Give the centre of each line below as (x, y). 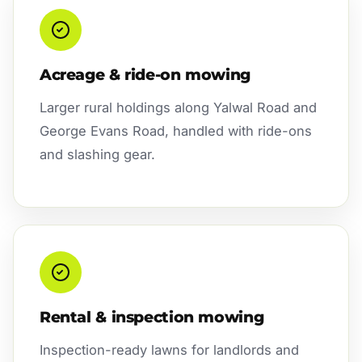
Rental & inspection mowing (152, 317)
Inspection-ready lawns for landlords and (169, 349)
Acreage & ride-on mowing (145, 74)
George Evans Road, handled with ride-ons (176, 130)
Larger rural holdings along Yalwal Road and (178, 107)
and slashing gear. (97, 154)
